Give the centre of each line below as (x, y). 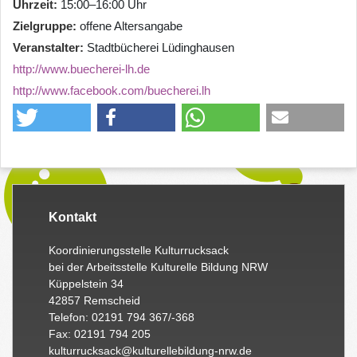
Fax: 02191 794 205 (100, 334)
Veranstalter (46, 48)
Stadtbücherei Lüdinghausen (161, 48)
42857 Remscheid (94, 301)
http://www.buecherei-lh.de (81, 69)
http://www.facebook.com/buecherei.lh (112, 91)
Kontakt (73, 218)
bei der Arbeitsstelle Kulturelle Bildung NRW (158, 267)
